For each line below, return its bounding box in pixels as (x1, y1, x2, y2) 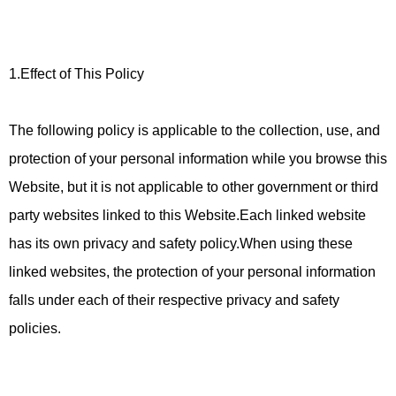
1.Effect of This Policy (9, 66, 144, 81)
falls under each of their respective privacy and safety (9, 293, 339, 308)
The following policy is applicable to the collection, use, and (9, 123, 380, 138)
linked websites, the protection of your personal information (9, 264, 376, 279)
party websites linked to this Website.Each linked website (9, 208, 366, 223)
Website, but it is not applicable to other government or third (9, 179, 378, 194)
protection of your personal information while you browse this (9, 151, 387, 166)
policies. (9, 321, 61, 336)
